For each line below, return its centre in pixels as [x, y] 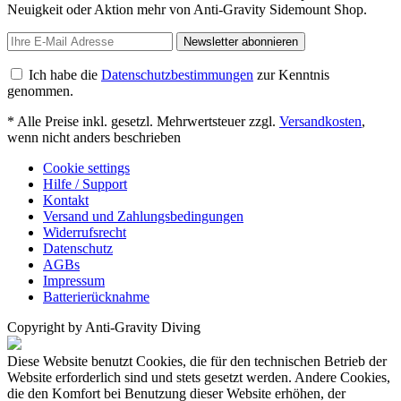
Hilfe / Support [85, 183]
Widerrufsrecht [85, 232]
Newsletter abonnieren [241, 41]
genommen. [40, 90]
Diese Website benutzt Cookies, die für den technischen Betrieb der [197, 361]
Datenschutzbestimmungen [177, 74]
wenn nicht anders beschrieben [94, 137]
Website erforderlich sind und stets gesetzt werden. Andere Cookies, [199, 377]
